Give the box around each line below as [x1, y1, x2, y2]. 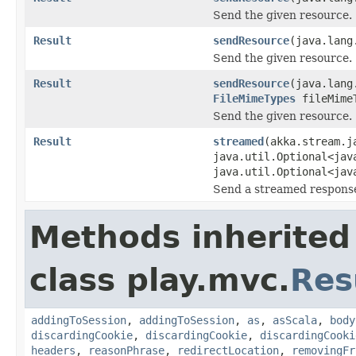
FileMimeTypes [213, 91, 296, 105]
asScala [273, 313, 317, 327]
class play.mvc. [29, 261, 290, 298]
